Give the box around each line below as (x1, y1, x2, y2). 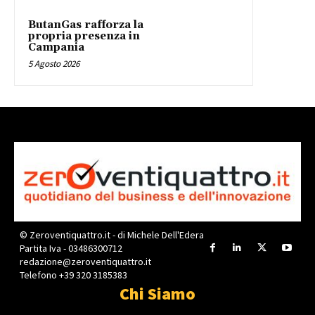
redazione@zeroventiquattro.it (19, 255, 151, 269)
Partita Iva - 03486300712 (19, 242, 122, 255)
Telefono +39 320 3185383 (19, 269, 127, 282)
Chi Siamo (120, 283, 195, 305)
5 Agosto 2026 (28, 57, 79, 70)
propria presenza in (28, 29, 140, 43)
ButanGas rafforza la (28, 18, 143, 32)
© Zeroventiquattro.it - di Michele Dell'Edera (19, 229, 204, 242)
